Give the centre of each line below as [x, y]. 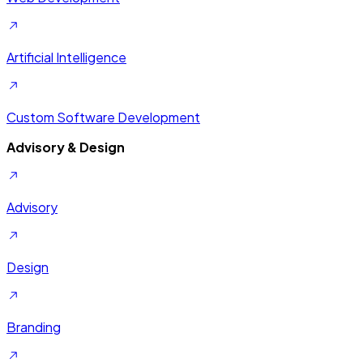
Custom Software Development [103, 117]
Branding [34, 327]
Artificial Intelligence [66, 57]
